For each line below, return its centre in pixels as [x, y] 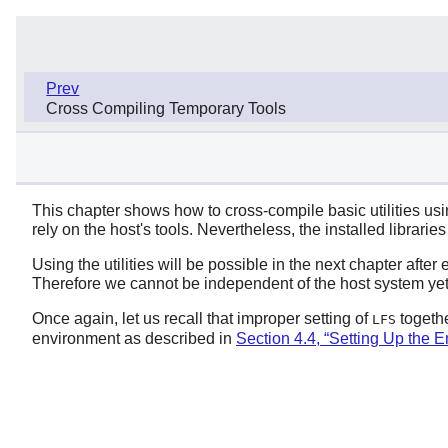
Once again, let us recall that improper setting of [202, 318]
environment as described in [134, 338]
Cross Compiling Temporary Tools [166, 109]
